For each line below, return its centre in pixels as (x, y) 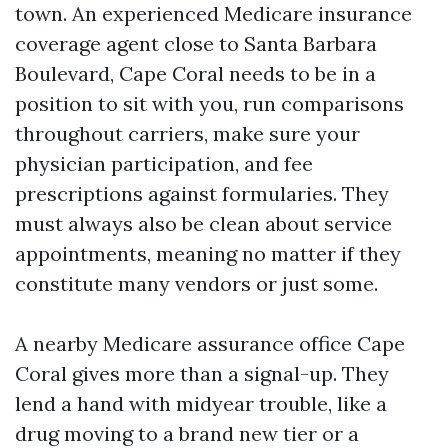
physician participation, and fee (164, 163)
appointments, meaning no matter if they (208, 253)
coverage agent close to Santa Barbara (196, 43)
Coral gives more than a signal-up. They (202, 373)
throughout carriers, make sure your (187, 133)
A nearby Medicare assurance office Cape (210, 343)
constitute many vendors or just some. (196, 283)
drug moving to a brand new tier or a (187, 433)
